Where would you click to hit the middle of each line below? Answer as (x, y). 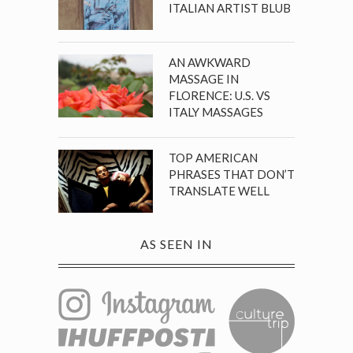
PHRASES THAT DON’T (232, 174)
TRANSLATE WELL (219, 190)
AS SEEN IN (176, 243)
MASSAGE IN (204, 78)
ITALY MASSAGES (216, 111)
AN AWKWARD (210, 62)
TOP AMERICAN (213, 157)
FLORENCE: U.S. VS (219, 95)
